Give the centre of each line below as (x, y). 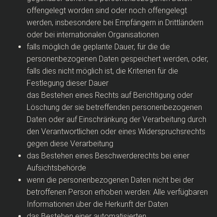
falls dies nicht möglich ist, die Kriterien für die (102, 71)
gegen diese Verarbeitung (70, 144)
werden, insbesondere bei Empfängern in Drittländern (115, 23)
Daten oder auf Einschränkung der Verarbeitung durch (116, 119)
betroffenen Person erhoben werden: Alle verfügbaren (117, 192)
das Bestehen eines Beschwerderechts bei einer (108, 156)
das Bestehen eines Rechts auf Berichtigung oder (110, 95)
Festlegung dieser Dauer (68, 83)
